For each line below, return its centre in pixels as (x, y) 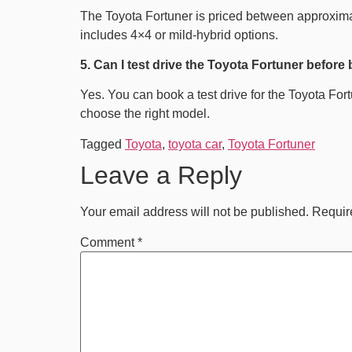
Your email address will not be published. (194, 211)
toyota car (195, 144)
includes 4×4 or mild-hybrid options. (179, 35)
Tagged (103, 144)
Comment (109, 242)
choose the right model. (145, 114)
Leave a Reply (161, 175)
